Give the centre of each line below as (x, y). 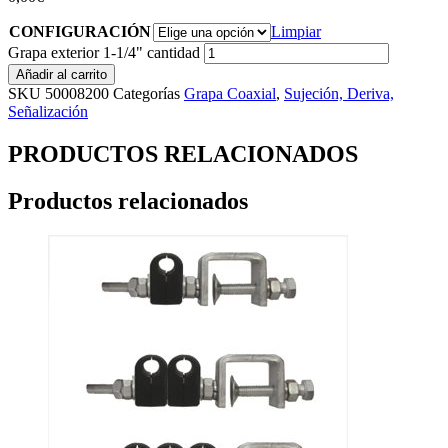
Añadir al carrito (61, 75)
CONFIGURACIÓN (80, 32)
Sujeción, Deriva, (339, 94)
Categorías (146, 94)
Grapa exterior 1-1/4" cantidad (104, 53)
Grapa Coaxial (230, 94)
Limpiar (296, 32)
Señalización (48, 112)
